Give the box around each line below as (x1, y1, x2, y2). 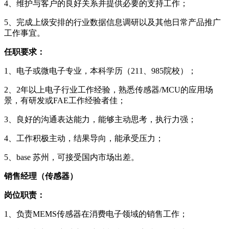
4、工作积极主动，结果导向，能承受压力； (4, 133, 164, 143)
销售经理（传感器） (4, 171, 78, 180)
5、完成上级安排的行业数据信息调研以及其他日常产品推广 (4, 17, 221, 27)
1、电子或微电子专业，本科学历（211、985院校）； (4, 66, 196, 75)
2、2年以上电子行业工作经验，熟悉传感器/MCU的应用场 (4, 85, 213, 94)
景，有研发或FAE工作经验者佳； (4, 96, 126, 105)
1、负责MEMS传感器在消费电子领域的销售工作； (4, 209, 188, 218)
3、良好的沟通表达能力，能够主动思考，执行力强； (4, 114, 196, 124)
